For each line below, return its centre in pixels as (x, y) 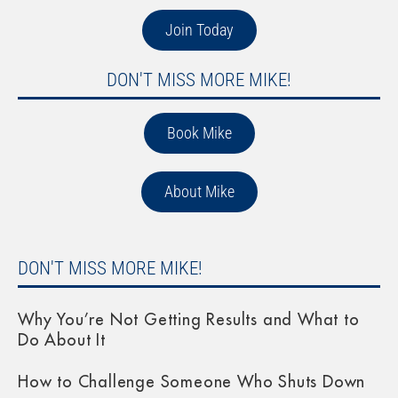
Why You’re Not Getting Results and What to (189, 319)
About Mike (199, 191)
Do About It (62, 340)
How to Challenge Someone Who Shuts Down (192, 382)
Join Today (199, 29)
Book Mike (199, 132)
